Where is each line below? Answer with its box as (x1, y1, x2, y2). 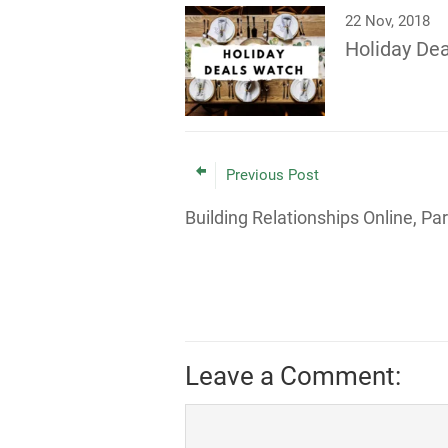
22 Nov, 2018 (344, 12, 430, 30)
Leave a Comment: (184, 361, 401, 391)
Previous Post (225, 166, 319, 184)
